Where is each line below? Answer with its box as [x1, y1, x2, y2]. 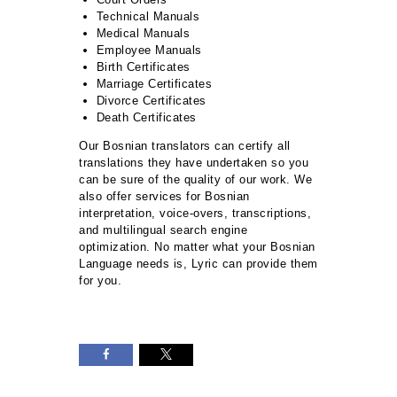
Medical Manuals [96, 26, 190, 40]
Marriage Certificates [96, 76, 212, 90]
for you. [79, 273, 121, 287]
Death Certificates [96, 110, 197, 124]
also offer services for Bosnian [79, 189, 250, 203]
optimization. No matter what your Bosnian [79, 239, 315, 253]
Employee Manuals [96, 43, 202, 57]
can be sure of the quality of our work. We [79, 172, 312, 186]
